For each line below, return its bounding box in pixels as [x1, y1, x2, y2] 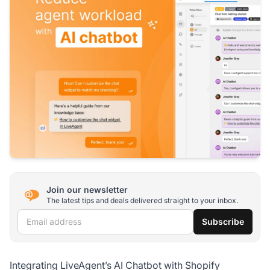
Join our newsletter [46, 184, 128, 195]
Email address [17, 211, 80, 224]
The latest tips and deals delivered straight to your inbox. [46, 195, 238, 205]
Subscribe [202, 216, 244, 227]
